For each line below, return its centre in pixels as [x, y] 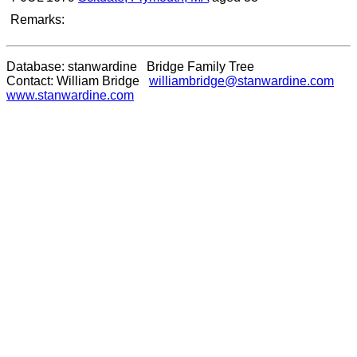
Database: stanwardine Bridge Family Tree [130, 67]
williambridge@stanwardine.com [241, 81]
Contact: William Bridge [78, 81]
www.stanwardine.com [70, 95]
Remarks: [37, 20]
